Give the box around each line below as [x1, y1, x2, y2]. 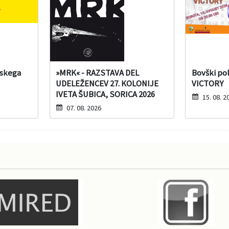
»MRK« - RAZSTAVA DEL [56, 67, 140, 78]
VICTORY [191, 78, 223, 89]
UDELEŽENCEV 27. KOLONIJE [56, 78, 159, 89]
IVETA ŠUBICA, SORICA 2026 [56, 88, 155, 100]
